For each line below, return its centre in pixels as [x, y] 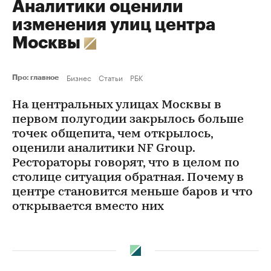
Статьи [111, 77]
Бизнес [79, 77]
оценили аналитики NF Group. [103, 149]
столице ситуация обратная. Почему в [128, 178]
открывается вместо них [88, 207]
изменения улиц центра [114, 25]
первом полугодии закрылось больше [128, 120]
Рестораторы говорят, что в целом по [126, 163]
